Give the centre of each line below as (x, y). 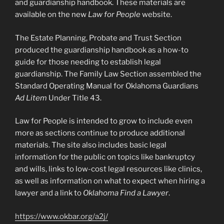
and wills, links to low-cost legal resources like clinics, (108, 169)
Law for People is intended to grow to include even (104, 121)
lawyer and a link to (49, 193)
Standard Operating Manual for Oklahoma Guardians (107, 86)
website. (156, 15)
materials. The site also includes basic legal (91, 145)
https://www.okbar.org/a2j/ (61, 216)
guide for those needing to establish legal (88, 62)
